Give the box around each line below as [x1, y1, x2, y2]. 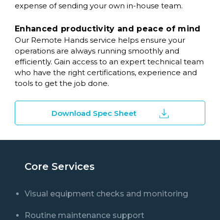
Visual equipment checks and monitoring [25, 189, 188, 199]
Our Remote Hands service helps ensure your [15, 35, 185, 45]
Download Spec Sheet [51, 108, 137, 118]
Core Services [25, 161, 95, 173]
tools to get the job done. [15, 79, 109, 88]
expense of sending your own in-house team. [15, 1, 183, 11]
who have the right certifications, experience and [15, 68, 197, 78]
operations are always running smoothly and [15, 46, 179, 56]
